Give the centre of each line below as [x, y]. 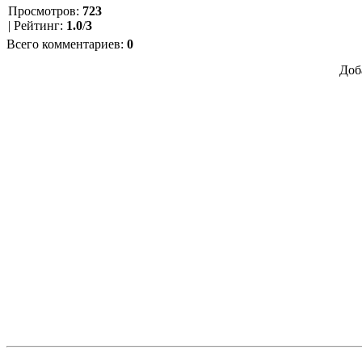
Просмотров [42, 11]
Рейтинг [37, 25]
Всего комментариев [63, 44]
